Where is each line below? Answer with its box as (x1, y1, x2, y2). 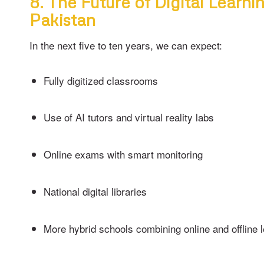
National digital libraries (44, 184, 147, 199)
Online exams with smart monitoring (44, 147, 203, 162)
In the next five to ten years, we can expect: (29, 37, 222, 52)
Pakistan (29, 9, 95, 30)
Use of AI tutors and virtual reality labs (44, 110, 214, 125)
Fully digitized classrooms (44, 72, 158, 88)
